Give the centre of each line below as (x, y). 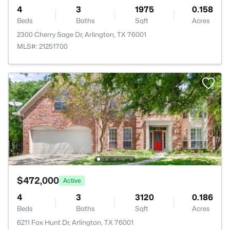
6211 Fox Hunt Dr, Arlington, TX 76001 (75, 222)
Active (72, 180)
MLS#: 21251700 (42, 46)
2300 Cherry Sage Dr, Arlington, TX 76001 (82, 34)
